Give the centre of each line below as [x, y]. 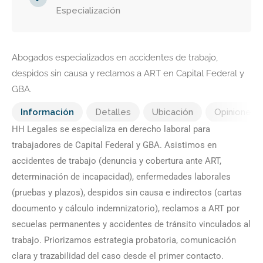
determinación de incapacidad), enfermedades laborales [121, 177]
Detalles [113, 112]
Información [47, 112]
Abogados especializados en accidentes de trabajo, [115, 58]
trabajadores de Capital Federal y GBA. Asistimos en [114, 145]
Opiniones [235, 112]
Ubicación [173, 112]
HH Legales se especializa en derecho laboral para [111, 129]
